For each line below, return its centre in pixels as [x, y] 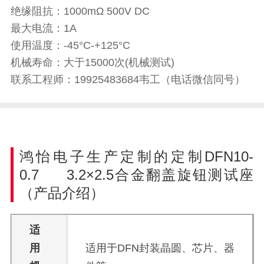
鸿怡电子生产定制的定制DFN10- [136, 157]
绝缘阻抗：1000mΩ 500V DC [80, 11]
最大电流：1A [43, 29]
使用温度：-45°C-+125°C [70, 46]
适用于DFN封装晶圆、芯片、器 [160, 248]
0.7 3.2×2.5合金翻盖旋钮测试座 [136, 175]
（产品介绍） [62, 193]
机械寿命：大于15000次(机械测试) [92, 63]
